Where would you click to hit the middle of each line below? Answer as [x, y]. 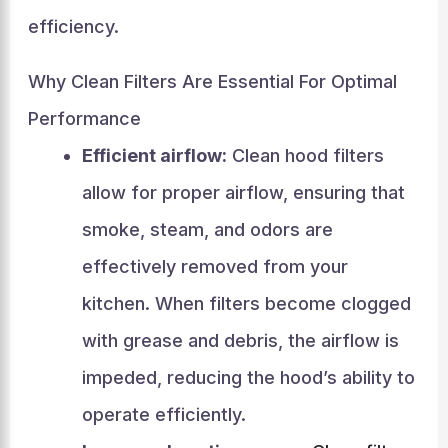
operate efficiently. [163, 414]
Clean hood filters [305, 155]
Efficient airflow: [154, 155]
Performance [84, 118]
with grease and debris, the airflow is [240, 340]
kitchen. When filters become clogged [246, 303]
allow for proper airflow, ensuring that [243, 192]
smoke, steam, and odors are [207, 229]
